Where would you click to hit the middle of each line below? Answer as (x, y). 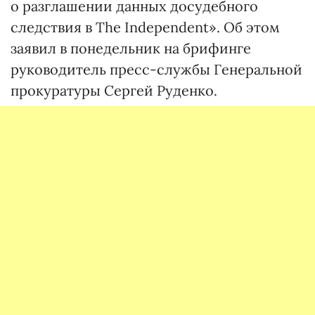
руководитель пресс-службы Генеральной (156, 69)
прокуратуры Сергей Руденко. (114, 90)
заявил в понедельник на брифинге (131, 48)
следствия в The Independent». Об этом (145, 27)
